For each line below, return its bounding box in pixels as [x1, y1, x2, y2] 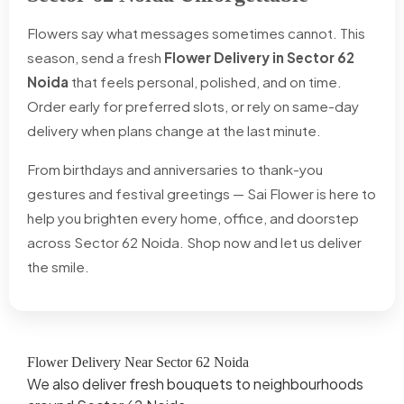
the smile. [27, 257, 89, 275]
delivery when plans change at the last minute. [27, 121, 321, 139]
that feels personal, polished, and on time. [69, 72, 342, 90]
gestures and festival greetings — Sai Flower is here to [27, 184, 376, 202]
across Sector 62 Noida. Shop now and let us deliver [27, 233, 362, 251]
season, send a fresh [27, 48, 164, 66]
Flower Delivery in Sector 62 [164, 48, 354, 66]
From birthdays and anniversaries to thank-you [27, 160, 323, 178]
